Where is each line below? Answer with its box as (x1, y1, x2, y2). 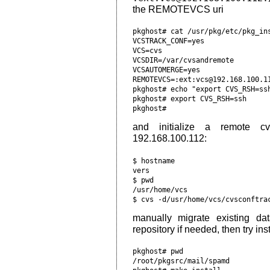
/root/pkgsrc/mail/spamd (132, 257, 230, 266)
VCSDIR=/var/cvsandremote (132, 56, 234, 65)
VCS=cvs (132, 46, 162, 55)
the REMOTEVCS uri (132, 4, 224, 14)
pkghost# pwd (132, 247, 183, 256)
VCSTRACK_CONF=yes (132, 37, 204, 46)
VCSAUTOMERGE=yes (132, 66, 200, 75)
